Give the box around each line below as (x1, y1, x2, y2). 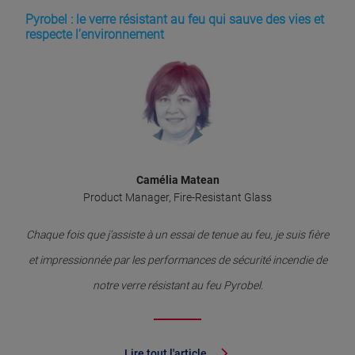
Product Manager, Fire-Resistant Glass (83, 191, 272, 204)
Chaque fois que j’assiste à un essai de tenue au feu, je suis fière (26, 228, 329, 242)
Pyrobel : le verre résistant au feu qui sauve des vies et (25, 12, 324, 28)
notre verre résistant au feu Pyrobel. (92, 279, 263, 292)
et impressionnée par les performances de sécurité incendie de (28, 254, 327, 267)
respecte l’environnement (25, 27, 164, 43)
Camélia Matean (136, 174, 219, 187)
